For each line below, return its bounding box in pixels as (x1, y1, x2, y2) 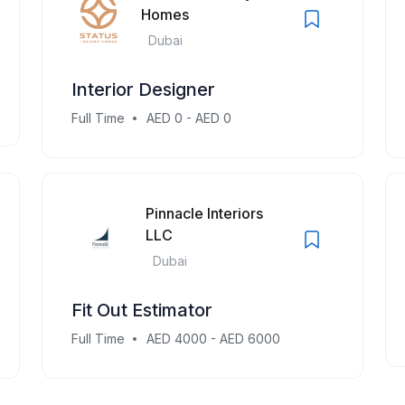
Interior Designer (71, 79, 215, 100)
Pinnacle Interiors (145, 204, 263, 222)
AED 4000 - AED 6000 (146, 331, 280, 346)
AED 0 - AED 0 (146, 110, 231, 126)
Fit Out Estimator (71, 299, 212, 321)
